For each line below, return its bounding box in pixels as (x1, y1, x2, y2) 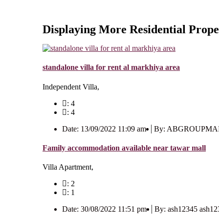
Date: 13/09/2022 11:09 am (62, 124, 146, 133)
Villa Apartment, (43, 163, 93, 172)
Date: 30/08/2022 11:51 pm (62, 205, 147, 214)
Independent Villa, (43, 82, 99, 91)
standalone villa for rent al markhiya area (43, 63, 180, 72)
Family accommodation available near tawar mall (43, 143, 206, 152)
